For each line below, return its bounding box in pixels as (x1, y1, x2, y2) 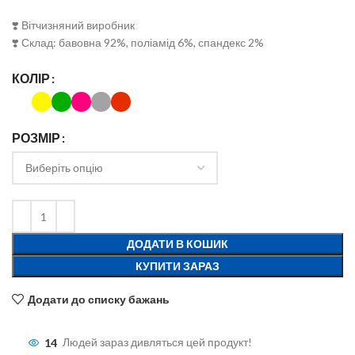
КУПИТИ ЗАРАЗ (136, 259, 219, 273)
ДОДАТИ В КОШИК (127, 237, 228, 251)
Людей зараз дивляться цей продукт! (63, 335, 252, 349)
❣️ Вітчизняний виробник (12, 18, 135, 32)
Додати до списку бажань (27, 292, 170, 306)
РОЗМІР (12, 129, 60, 145)
